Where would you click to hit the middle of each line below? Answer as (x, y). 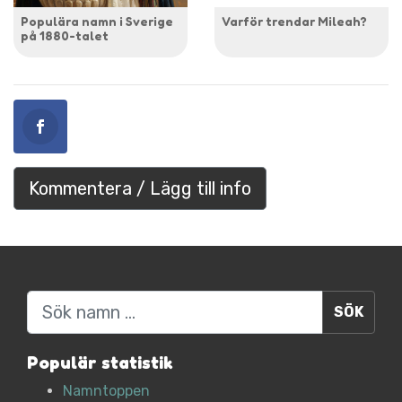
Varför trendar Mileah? (294, 21)
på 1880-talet (65, 35)
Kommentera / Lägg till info (140, 189)
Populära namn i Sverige (97, 21)
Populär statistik (100, 363)
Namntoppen (106, 391)
